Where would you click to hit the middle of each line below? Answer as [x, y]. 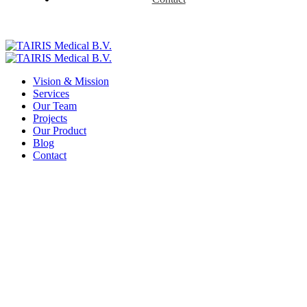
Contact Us [67, 267]
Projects [50, 118]
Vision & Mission [71, 81]
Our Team [55, 106]
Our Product [60, 131]
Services [51, 94]
